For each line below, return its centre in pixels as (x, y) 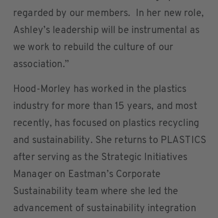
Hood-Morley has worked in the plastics (100, 90)
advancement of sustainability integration (105, 209)
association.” (41, 65)
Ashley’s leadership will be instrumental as (106, 31)
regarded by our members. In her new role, (109, 14)
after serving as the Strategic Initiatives (100, 158)
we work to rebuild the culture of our (93, 48)
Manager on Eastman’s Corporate (87, 175)
